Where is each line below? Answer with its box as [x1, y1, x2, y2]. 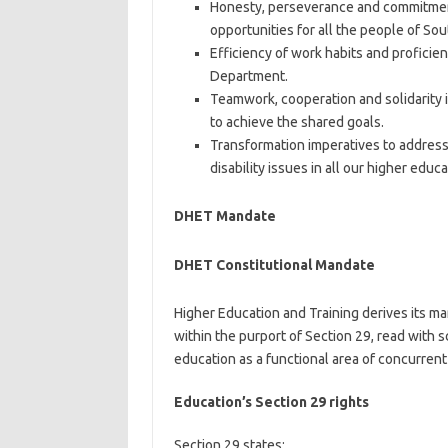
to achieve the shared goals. [209, 114, 384, 130]
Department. [209, 68, 288, 84]
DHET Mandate [173, 208, 276, 224]
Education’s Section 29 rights [173, 394, 369, 410]
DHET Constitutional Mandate [173, 257, 375, 273]
